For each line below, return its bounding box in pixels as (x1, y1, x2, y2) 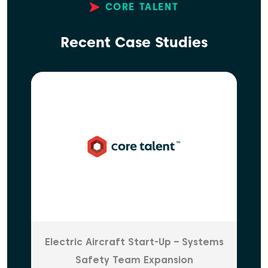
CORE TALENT (105, 1, 179, 13)
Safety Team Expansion (75, 254, 193, 266)
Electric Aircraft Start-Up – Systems (44, 236, 224, 248)
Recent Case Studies (60, 33, 208, 51)
